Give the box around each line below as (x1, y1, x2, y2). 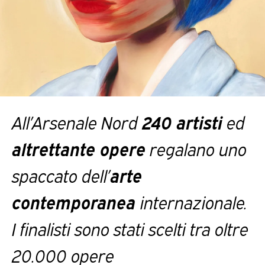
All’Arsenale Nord (12, 109, 142, 134)
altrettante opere (12, 135, 146, 160)
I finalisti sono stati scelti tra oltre (12, 215, 248, 240)
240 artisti (142, 109, 222, 134)
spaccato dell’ (12, 162, 110, 187)
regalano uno (146, 135, 247, 160)
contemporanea (12, 189, 140, 214)
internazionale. (140, 189, 247, 214)
